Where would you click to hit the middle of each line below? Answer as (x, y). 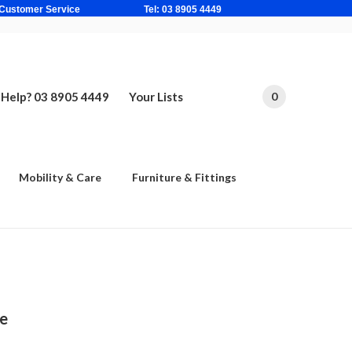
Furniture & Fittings (184, 177)
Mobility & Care (60, 177)
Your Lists (156, 97)
